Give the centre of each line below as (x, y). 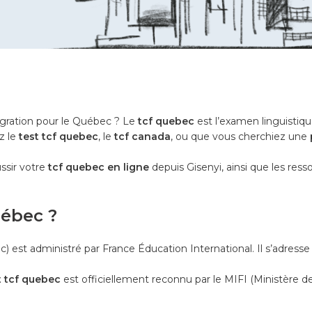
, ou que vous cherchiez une (240, 136)
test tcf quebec (58, 136)
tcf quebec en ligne (99, 167)
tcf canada (142, 136)
